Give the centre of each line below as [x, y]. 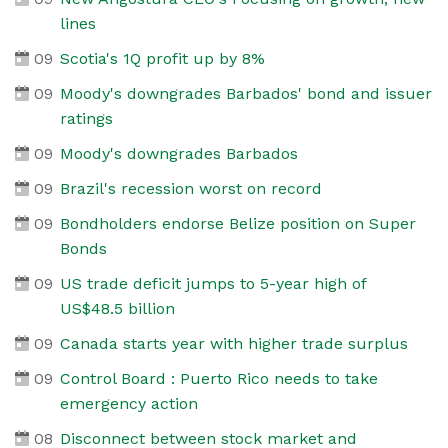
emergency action [128, 403]
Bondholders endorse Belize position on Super [237, 223]
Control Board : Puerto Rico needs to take [218, 378]
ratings [86, 118]
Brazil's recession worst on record [190, 188]
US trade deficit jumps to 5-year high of [212, 283]
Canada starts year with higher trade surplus [233, 343]
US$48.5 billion [117, 308]
